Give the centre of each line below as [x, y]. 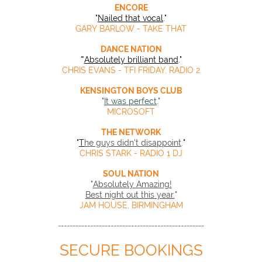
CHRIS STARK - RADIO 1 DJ [131, 153]
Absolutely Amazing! [132, 184]
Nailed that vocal [130, 18]
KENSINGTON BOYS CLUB [131, 90]
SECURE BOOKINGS [131, 250]
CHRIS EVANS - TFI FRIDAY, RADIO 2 [131, 70]
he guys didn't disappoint [133, 142]
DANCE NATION [131, 49]
